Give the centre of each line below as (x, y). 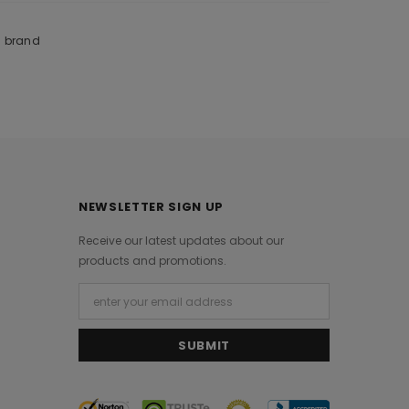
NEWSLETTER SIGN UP (151, 207)
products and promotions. (153, 261)
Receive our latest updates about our (182, 241)
